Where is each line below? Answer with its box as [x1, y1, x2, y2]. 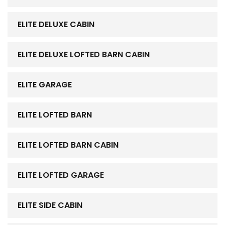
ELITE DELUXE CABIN [18, 19, 94, 31]
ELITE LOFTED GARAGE [18, 169, 104, 181]
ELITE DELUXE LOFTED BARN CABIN [18, 49, 150, 61]
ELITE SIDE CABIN [18, 199, 82, 211]
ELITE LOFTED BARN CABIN [18, 139, 119, 151]
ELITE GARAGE [18, 79, 72, 91]
